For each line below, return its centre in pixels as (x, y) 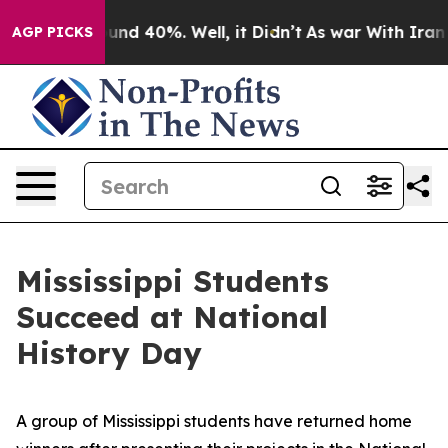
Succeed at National (172, 317)
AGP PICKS (52, 32)
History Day (109, 353)
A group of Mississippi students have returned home (214, 421)
